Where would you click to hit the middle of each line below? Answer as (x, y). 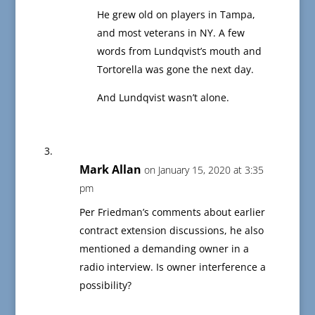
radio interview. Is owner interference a (172, 267)
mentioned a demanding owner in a (164, 249)
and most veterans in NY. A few (171, 33)
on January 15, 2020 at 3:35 (204, 170)
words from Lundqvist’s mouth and (179, 51)
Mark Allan (110, 170)
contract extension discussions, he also (171, 231)
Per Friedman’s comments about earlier (172, 212)
